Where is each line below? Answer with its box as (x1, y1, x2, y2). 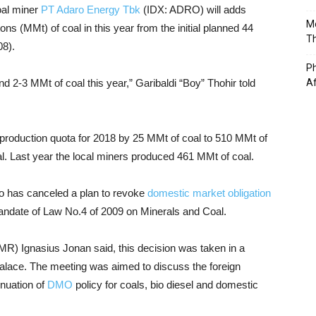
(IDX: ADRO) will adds (140, 4, 246, 16)
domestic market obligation (147, 187, 271, 199)
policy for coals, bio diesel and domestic (73, 279, 258, 291)
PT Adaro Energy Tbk (41, 4, 140, 16)
